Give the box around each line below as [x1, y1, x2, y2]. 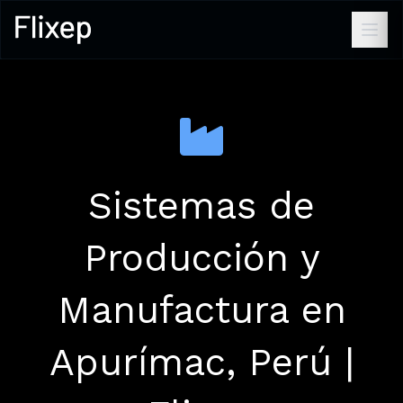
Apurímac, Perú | [49, 340, 354, 384]
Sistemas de [88, 184, 315, 228]
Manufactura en [57, 288, 346, 332]
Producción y [83, 236, 320, 280]
